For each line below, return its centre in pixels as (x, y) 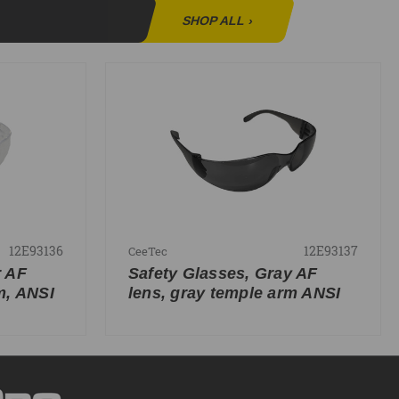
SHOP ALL (213, 21)
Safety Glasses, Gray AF (223, 273)
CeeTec (147, 251)
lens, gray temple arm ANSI (234, 293)
